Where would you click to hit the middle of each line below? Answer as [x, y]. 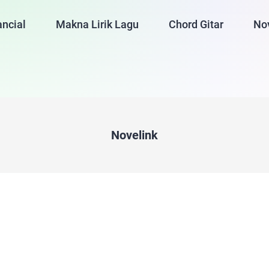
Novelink [134, 135]
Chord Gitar [196, 24]
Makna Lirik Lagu [98, 24]
